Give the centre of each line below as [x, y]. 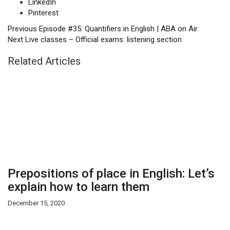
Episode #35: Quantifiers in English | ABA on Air [117, 29]
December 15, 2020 [36, 203]
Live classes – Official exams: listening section [102, 40]
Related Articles [44, 61]
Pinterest [43, 13]
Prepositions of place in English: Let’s [111, 174]
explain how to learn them [79, 187]
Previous [22, 29]
